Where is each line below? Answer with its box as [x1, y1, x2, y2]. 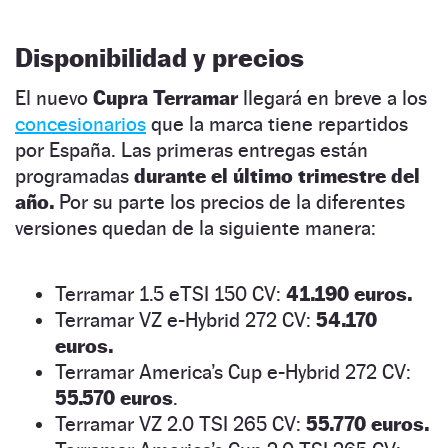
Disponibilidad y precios [15, 41, 304, 73]
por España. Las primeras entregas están [15, 137, 368, 162]
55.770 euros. [306, 411, 429, 436]
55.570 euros [55, 385, 173, 410]
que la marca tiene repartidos [146, 111, 408, 136]
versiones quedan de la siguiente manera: [15, 215, 376, 240]
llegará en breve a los [238, 85, 427, 110]
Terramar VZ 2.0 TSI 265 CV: [55, 411, 306, 436]
